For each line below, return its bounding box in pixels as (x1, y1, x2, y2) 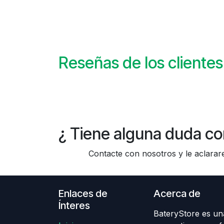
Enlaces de (58, 187, 107, 200)
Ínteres (58, 199, 90, 212)
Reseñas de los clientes (58, 53, 223, 73)
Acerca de (153, 187, 200, 200)
